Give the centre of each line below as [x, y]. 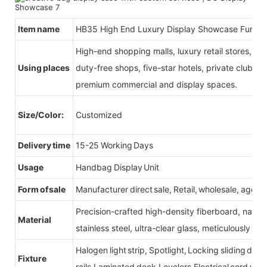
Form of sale [42, 189]
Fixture [32, 258]
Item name [40, 29]
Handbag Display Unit [117, 167]
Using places [44, 67]
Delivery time [44, 145]
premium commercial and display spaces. [156, 84]
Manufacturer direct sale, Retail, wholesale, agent [170, 189]
